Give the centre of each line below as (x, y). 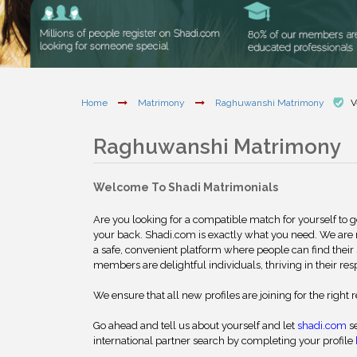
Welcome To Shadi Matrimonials (186, 187)
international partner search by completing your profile (224, 341)
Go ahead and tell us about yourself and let (195, 326)
